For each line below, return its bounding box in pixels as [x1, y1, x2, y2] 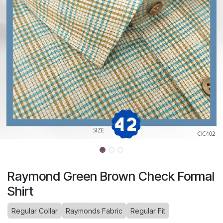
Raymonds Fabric [66, 207, 122, 216]
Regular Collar [11, 207, 58, 216]
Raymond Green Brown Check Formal [7, 169, 215, 184]
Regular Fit [130, 207, 165, 216]
